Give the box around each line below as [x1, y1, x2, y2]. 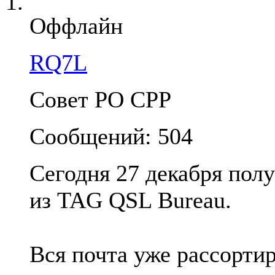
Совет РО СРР [29, 87, 171, 113]
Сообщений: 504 [29, 123, 193, 150]
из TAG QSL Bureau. [29, 187, 231, 214]
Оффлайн [29, 13, 123, 39]
